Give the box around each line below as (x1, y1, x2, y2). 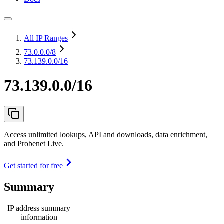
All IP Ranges (24, 34, 68, 42)
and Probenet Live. (4, 139, 64, 148)
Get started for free (4, 161, 63, 170)
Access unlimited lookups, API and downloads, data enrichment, (4, 130, 207, 139)
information (20, 212, 57, 221)
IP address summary (7, 203, 70, 212)
